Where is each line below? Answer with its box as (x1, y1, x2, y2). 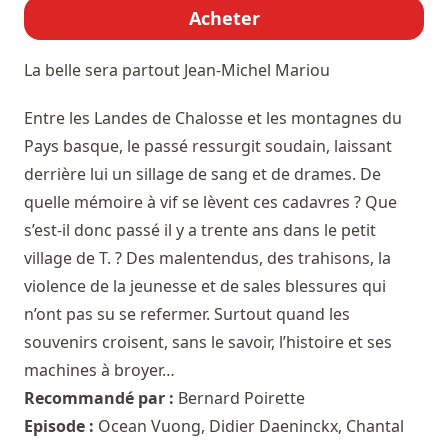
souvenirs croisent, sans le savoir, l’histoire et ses (24, 330, 392, 353)
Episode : (24, 414, 98, 437)
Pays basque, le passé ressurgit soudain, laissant (24, 134, 392, 157)
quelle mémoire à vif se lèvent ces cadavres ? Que (24, 190, 397, 213)
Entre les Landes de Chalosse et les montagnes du (24, 106, 402, 129)
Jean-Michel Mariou (184, 58, 330, 81)
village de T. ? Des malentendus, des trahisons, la (24, 246, 391, 269)
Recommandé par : (24, 386, 178, 409)
